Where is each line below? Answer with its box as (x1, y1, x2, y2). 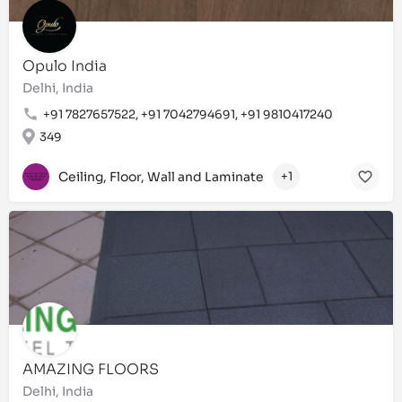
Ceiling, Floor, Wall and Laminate (58, 169, 264, 186)
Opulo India (22, 56, 107, 75)
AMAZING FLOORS (22, 359, 159, 379)
